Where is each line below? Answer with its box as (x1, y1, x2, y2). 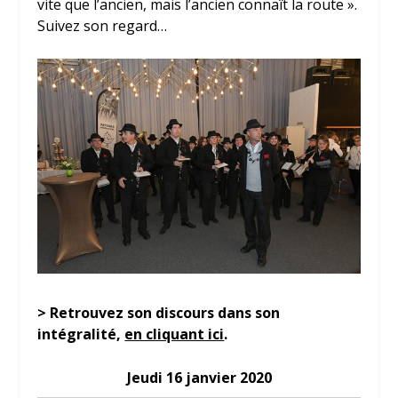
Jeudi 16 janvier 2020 (126, 368, 272, 388)
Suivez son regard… (37, 15, 168, 36)
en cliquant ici (124, 323, 225, 344)
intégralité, (37, 323, 125, 344)
